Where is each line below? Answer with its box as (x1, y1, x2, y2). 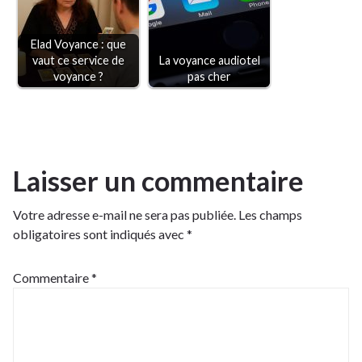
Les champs (238, 207, 302, 223)
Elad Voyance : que (31, 37, 126, 52)
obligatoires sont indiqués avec (13, 226, 187, 242)
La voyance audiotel (158, 53, 260, 68)
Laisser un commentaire (13, 164, 304, 198)
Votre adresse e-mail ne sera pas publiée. (13, 207, 236, 223)
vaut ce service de (32, 53, 124, 68)
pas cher (187, 69, 231, 84)
